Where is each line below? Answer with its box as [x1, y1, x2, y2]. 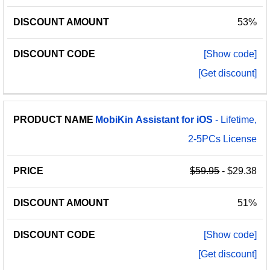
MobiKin [95, 115, 134, 125]
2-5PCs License [188, 134, 257, 145]
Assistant [136, 115, 180, 125]
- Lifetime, [213, 115, 257, 125]
